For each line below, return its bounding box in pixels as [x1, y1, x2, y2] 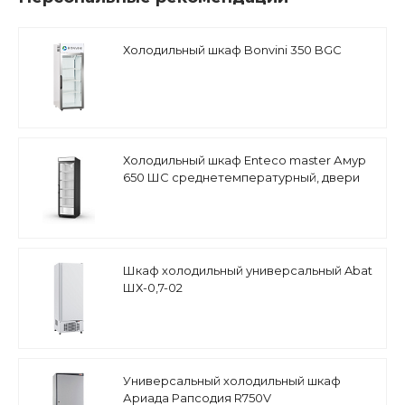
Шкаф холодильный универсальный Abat [123, 262, 372, 278]
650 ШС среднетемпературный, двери [123, 169, 360, 184]
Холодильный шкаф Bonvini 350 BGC [123, 42, 342, 57]
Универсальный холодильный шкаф [123, 372, 341, 388]
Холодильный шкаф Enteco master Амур [123, 152, 366, 167]
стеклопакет [123, 186, 202, 202]
